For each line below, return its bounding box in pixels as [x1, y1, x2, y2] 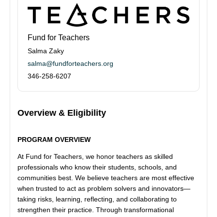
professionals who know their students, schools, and [17, 163, 177, 171]
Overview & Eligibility [17, 108, 106, 118]
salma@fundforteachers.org [28, 59, 113, 67]
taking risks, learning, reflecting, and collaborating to [17, 195, 177, 203]
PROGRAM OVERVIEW [17, 135, 91, 143]
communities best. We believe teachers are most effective [17, 173, 194, 182]
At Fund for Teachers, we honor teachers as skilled [17, 152, 173, 160]
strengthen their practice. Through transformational [17, 205, 174, 214]
